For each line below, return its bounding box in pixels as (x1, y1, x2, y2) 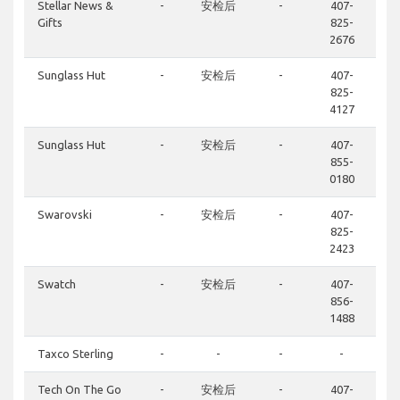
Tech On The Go (37, 383, 121, 396)
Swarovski (37, 208, 92, 221)
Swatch (37, 278, 76, 291)
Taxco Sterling (37, 347, 113, 361)
